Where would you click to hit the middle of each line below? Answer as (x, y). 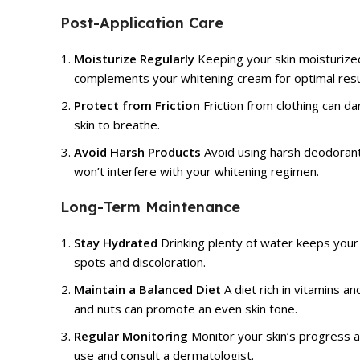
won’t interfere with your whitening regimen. (196, 171)
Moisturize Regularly (134, 58)
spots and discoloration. (140, 262)
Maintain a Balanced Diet (147, 289)
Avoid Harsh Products (137, 151)
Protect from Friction (137, 105)
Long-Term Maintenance (150, 207)
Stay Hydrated (116, 242)
